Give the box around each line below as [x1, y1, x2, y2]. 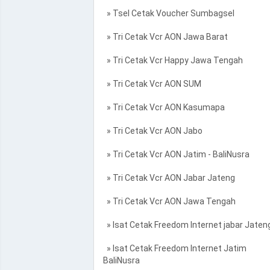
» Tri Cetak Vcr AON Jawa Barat [102, 32, 228, 42]
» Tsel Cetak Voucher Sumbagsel [102, 8, 234, 18]
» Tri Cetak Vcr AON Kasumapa [102, 102, 225, 112]
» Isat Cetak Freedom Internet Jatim [102, 243, 246, 253]
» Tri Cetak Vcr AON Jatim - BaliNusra [102, 149, 250, 159]
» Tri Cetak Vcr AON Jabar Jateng [102, 173, 235, 183]
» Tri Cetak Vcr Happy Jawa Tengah [102, 55, 243, 65]
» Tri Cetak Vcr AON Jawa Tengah [102, 196, 236, 206]
